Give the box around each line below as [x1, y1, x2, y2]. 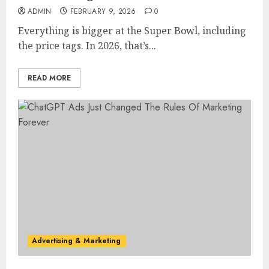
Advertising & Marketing [32, 235, 121, 246]
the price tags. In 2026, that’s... [18, 39, 156, 52]
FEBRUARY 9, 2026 [70, 6, 136, 17]
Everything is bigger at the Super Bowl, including [18, 24, 246, 37]
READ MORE [28, 73, 71, 83]
